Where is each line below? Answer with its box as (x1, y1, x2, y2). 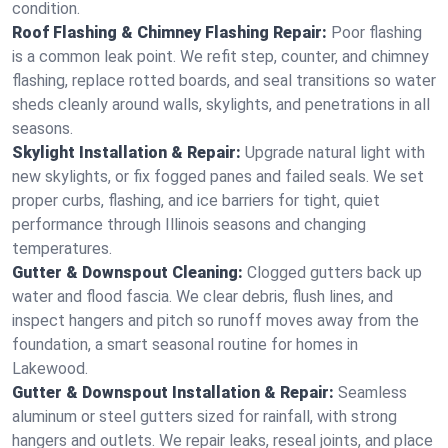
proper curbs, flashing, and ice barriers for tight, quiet (12, 191, 380, 210)
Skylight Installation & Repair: (12, 143, 241, 162)
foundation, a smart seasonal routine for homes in (12, 335, 358, 354)
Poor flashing (331, 23, 422, 42)
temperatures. (12, 239, 112, 258)
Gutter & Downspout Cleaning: (12, 263, 243, 282)
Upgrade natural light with (245, 143, 425, 162)
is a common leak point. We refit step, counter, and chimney (12, 47, 429, 66)
